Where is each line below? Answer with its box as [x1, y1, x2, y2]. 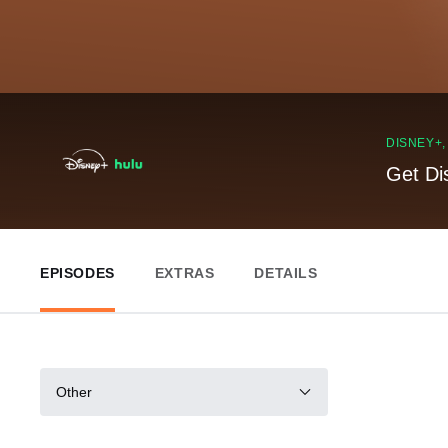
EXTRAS [154, 265, 215, 281]
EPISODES [40, 265, 115, 281]
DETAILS [254, 265, 318, 281]
